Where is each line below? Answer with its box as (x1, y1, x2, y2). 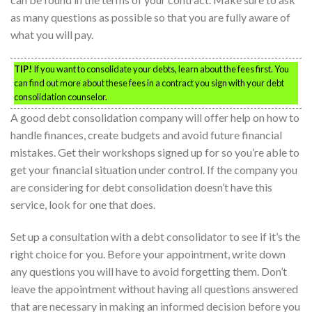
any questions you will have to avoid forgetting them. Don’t (10, 265, 287, 279)
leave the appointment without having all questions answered (10, 282, 298, 296)
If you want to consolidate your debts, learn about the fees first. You (32, 63, 289, 75)
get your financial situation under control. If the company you (10, 163, 297, 177)
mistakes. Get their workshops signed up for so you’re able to (10, 146, 299, 159)
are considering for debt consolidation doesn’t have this (10, 180, 272, 194)
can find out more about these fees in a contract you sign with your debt (14, 77, 284, 89)
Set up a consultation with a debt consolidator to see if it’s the (10, 230, 300, 244)
